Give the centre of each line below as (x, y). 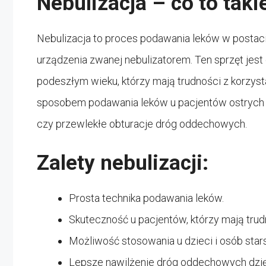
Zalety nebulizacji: (123, 163)
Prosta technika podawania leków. (146, 198)
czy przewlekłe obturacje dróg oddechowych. (142, 123)
